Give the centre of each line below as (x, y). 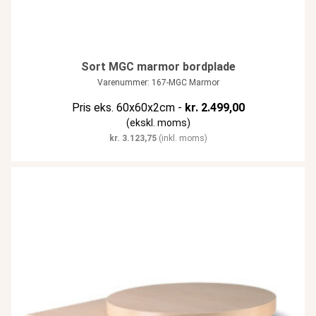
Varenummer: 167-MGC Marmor (158, 83)
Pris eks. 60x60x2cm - (128, 108)
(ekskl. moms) (158, 123)
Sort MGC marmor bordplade (158, 67)
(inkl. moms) (182, 139)
